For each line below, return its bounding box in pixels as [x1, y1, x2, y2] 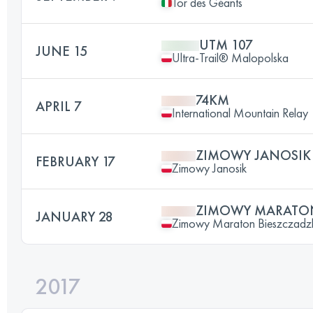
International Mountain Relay [172, 105, 308, 121]
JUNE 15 [36, 42, 87, 60]
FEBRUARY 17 [36, 152, 115, 170]
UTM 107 [199, 36, 253, 54]
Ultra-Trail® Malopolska [172, 50, 289, 66]
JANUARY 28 [36, 208, 113, 226]
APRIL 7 [36, 97, 82, 115]
